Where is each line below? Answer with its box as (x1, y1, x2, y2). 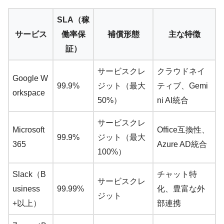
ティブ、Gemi (157, 81, 208, 90)
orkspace (12, 88, 45, 97)
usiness (12, 184, 40, 193)
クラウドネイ (157, 67, 205, 76)
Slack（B (12, 170, 46, 179)
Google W (12, 74, 48, 83)
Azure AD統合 (157, 140, 207, 149)
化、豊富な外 (157, 184, 205, 193)
